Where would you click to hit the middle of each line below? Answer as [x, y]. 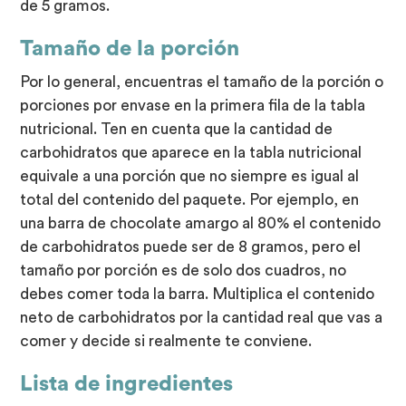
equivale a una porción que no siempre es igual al [190, 176]
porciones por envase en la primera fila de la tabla [193, 105]
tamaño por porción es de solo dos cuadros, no [184, 270]
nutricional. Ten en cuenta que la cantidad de [177, 129]
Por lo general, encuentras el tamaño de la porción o [202, 82]
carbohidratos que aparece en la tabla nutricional [191, 152]
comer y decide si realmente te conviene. [166, 341]
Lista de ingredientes [127, 384]
